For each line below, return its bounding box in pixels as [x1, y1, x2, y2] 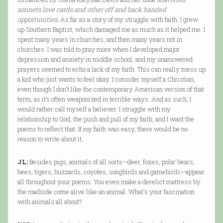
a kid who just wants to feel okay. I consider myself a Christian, [17, 75, 195, 84]
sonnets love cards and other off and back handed [17, 5, 166, 14]
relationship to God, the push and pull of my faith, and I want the [17, 114, 194, 124]
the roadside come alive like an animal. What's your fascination [17, 187, 195, 197]
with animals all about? [17, 197, 82, 207]
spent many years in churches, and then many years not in [17, 35, 182, 44]
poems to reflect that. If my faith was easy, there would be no [17, 124, 188, 134]
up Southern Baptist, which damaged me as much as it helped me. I [17, 25, 205, 34]
